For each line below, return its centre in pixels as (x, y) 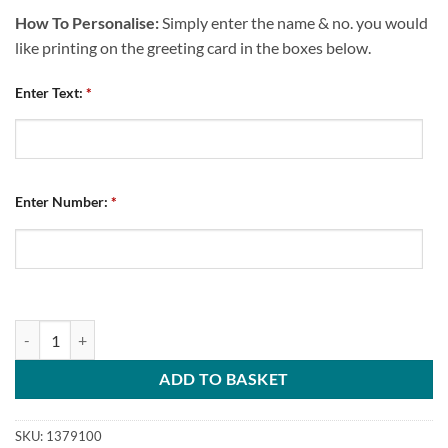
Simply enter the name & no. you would (293, 22)
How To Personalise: (87, 22)
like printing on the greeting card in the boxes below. (193, 47)
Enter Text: (49, 92)
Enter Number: (61, 202)
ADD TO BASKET (224, 379)
